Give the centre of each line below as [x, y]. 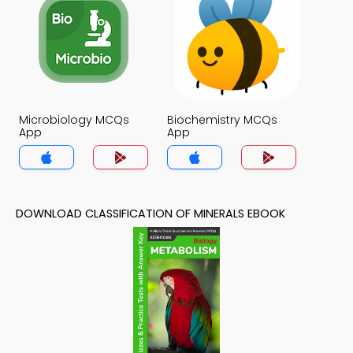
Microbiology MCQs [74, 120]
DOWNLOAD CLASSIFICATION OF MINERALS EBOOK [150, 214]
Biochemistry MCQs [222, 120]
